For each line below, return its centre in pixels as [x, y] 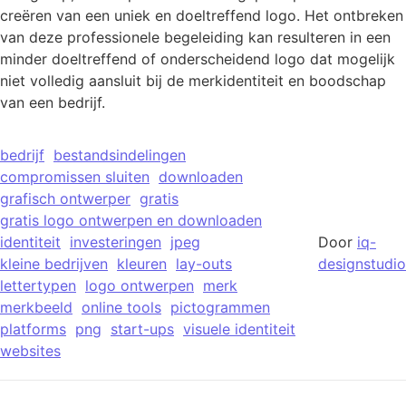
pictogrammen [220, 308]
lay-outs [204, 264]
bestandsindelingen [120, 155]
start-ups [142, 329]
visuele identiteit [239, 329]
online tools [121, 308]
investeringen [116, 242]
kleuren [142, 264]
